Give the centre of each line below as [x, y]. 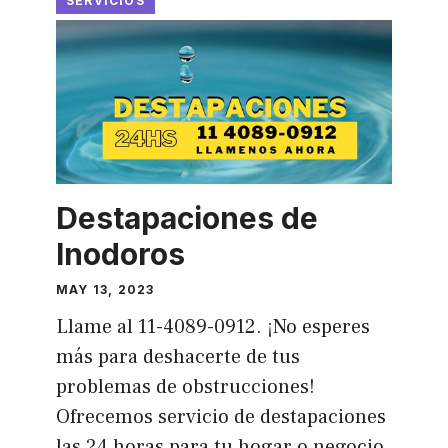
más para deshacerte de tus [177, 357]
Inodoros [120, 254]
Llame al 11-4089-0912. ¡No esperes [212, 327]
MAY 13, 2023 [105, 290]
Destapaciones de [186, 218]
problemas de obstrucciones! [185, 387]
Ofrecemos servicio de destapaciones [220, 417]
